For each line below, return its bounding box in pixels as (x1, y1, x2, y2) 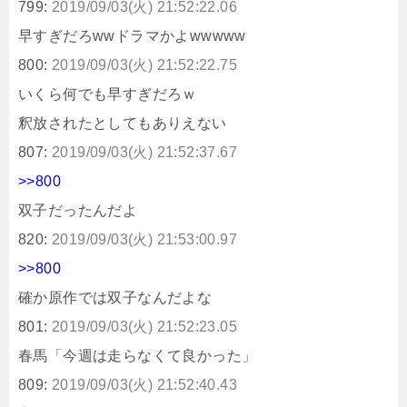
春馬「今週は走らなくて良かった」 (18, 347, 257, 363)
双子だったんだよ (18, 202, 138, 218)
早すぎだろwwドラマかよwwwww (18, 27, 246, 44)
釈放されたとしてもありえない (18, 114, 227, 131)
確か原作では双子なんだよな (18, 289, 213, 305)
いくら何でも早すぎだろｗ (18, 85, 197, 102)
